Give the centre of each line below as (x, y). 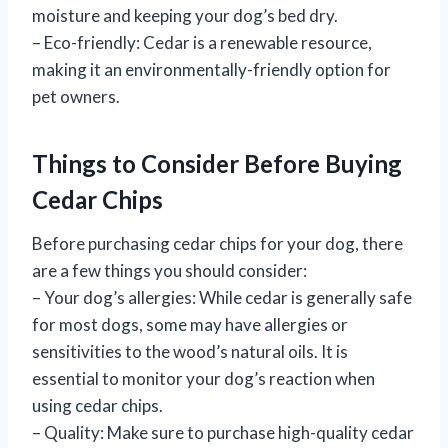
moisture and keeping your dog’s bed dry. (185, 16)
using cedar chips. (97, 406)
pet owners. (76, 97)
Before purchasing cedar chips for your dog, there (217, 244)
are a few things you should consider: (169, 271)
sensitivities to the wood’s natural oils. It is (190, 352)
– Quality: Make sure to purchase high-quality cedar (223, 433)
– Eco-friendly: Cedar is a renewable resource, (202, 43)
